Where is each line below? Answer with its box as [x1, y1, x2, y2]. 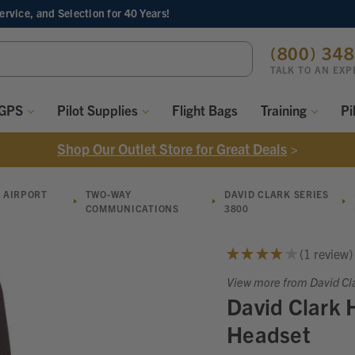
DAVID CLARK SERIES [223, 187, 329, 200]
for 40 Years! [107, 6, 170, 21]
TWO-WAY [85, 187, 132, 200]
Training [260, 101, 310, 118]
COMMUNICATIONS [85, 201, 179, 214]
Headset [227, 319, 311, 348]
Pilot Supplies [56, 101, 141, 118]
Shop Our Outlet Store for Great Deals [57, 139, 287, 158]
